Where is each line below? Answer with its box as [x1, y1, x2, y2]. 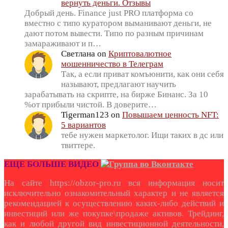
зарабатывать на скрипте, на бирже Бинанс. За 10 [24, 89, 208, 99]
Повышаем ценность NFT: [122, 109, 219, 120]
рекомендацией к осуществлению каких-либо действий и [4, 198, 224, 208]
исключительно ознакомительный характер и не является [4, 188, 224, 198]
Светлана [61, 48, 95, 59]
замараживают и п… [24, 38, 101, 48]
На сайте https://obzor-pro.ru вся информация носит [4, 178, 224, 188]
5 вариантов [61, 120, 106, 130]
